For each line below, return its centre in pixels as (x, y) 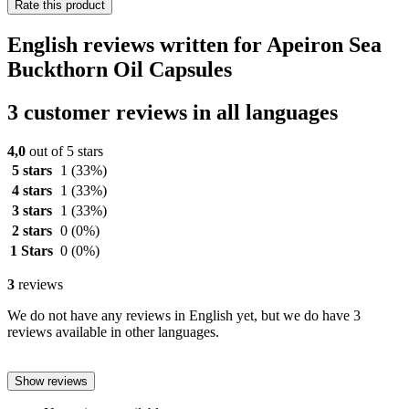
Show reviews (51, 381)
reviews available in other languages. (113, 331)
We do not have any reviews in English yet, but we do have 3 (184, 315)
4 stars (31, 190)
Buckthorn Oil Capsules (120, 69)
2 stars (31, 230)
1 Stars (31, 250)
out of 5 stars (64, 151)
